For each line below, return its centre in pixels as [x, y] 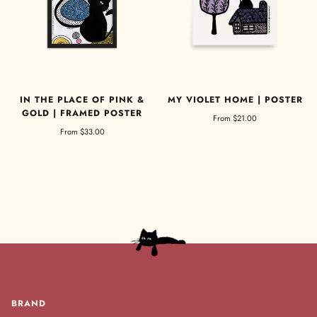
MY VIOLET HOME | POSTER [235, 100]
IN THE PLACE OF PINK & [82, 100]
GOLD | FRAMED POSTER [82, 114]
